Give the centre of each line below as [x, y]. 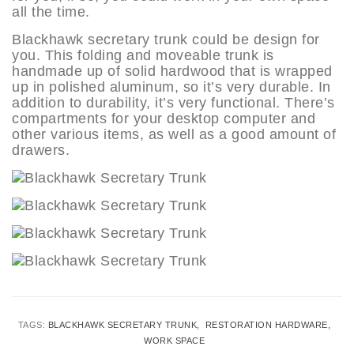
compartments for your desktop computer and [164, 118]
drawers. [41, 150]
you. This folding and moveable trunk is [143, 55]
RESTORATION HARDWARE [266, 324]
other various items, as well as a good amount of [174, 134]
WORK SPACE [174, 340]
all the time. [51, 11]
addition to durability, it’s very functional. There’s [173, 102]
